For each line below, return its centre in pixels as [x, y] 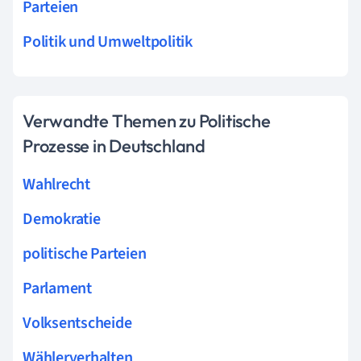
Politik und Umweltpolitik [108, 41]
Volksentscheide [77, 323]
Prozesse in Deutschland [114, 145]
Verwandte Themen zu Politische [147, 120]
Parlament [57, 288]
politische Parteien [85, 253]
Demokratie [62, 219]
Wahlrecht [56, 184]
